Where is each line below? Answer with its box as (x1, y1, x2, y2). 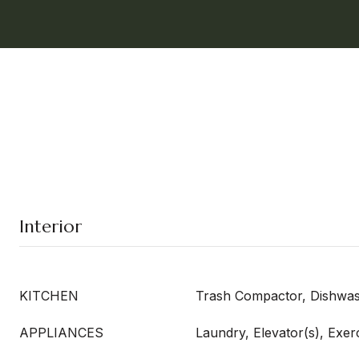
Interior (19, 216, 82, 237)
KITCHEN (19, 288, 79, 304)
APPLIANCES (19, 325, 103, 341)
